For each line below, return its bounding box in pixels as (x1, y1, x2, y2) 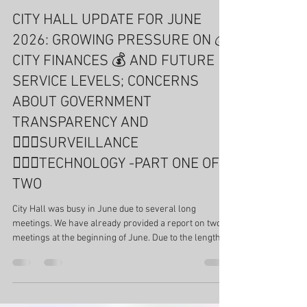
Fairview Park (12, 31, 69, 43)
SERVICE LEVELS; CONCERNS (12, 113, 199, 132)
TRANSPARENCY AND (12, 154, 149, 173)
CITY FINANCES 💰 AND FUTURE (12, 93, 214, 112)
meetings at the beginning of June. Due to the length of (12, 273, 230, 285)
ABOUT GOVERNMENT (12, 134, 151, 153)
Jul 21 (41, 9, 62, 19)
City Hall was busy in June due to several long (12, 244, 196, 256)
